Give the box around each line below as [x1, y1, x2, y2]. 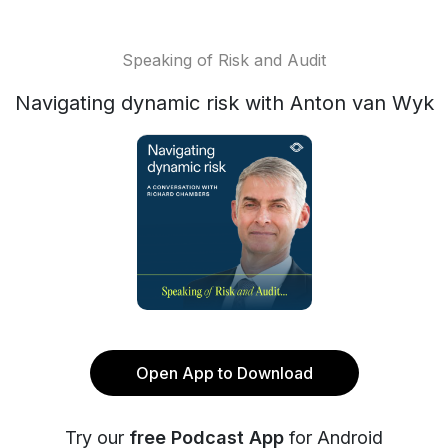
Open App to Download [135, 363, 313, 383]
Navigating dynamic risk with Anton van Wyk [14, 91, 434, 115]
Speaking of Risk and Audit [122, 50, 326, 70]
